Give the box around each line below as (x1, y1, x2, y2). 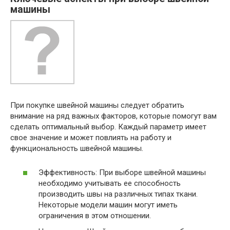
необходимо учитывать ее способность (39, 178, 181, 188)
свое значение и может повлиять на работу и (10, 133, 171, 142)
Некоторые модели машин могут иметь (39, 200, 178, 209)
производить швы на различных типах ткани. (39, 189, 198, 199)
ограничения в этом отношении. (39, 210, 151, 220)
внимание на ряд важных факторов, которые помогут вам (10, 111, 217, 121)
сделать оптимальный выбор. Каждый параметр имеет (10, 122, 206, 131)
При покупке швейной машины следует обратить (10, 101, 184, 110)
